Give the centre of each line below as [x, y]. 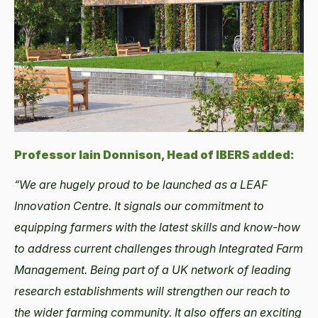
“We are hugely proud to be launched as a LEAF [141, 184]
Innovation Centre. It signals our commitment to [139, 205]
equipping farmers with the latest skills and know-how [157, 227]
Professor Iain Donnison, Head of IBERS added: [154, 154]
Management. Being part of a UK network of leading [153, 269]
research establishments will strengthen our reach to [152, 291]
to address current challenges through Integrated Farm [159, 248]
